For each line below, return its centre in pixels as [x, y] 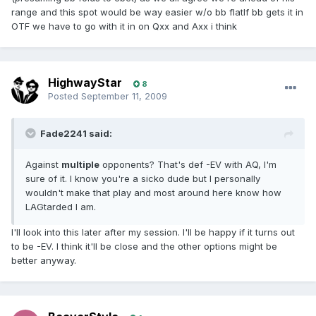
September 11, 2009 [124, 96]
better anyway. [44, 261]
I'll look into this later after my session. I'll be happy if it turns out [153, 232]
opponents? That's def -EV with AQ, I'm [188, 165]
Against [43, 165]
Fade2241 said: [76, 134]
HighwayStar [85, 83]
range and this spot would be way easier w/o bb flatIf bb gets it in [157, 12]
